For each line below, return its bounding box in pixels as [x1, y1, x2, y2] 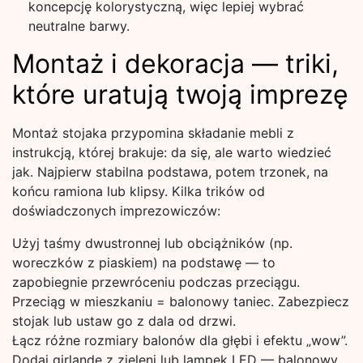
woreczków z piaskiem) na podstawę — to [12, 254, 275, 271]
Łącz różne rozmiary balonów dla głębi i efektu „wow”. [12, 332, 348, 348]
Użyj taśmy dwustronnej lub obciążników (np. [12, 235, 293, 251]
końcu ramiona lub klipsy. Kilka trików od [12, 183, 265, 199]
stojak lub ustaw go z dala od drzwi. [12, 313, 236, 329]
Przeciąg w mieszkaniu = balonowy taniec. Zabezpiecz [12, 293, 349, 310]
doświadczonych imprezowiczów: [12, 203, 220, 219]
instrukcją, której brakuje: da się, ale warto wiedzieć [12, 144, 331, 160]
